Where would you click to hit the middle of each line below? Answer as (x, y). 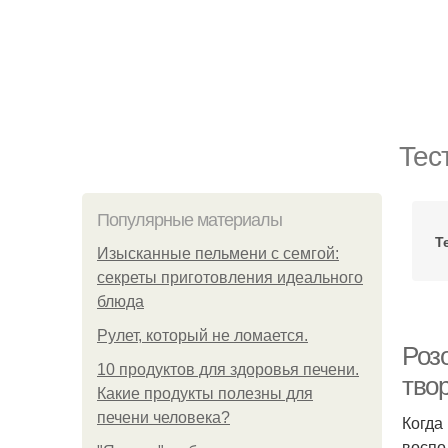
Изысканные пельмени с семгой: (218, 253)
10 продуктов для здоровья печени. (228, 369)
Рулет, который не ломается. (202, 335)
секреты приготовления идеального (230, 277)
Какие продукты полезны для (205, 393)
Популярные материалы (189, 220)
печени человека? (163, 417)
